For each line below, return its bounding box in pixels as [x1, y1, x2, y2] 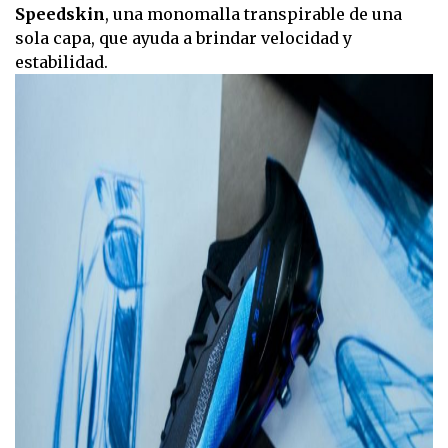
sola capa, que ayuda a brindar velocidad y [15, 28, 352, 49]
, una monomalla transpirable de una [105, 4, 402, 25]
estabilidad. [15, 52, 108, 73]
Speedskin [15, 4, 105, 25]
